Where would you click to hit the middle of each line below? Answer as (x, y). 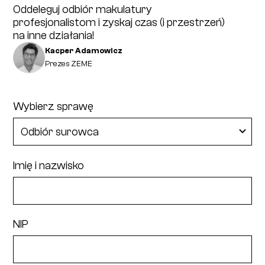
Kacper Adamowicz (83, 51)
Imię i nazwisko (49, 165)
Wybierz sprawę (54, 107)
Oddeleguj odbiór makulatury (83, 9)
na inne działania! (54, 35)
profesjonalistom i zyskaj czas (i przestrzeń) (119, 22)
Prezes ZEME (68, 64)
